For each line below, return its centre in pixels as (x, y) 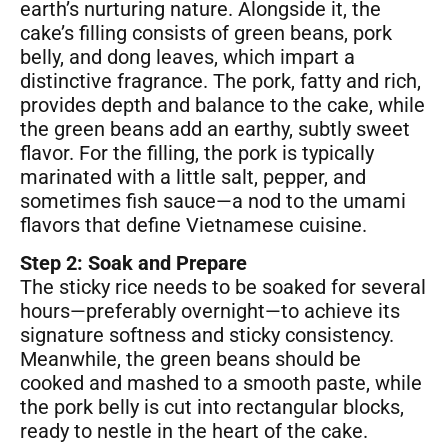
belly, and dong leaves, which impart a (187, 57)
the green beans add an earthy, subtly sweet (215, 129)
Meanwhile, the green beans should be (190, 359)
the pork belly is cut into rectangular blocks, (212, 407)
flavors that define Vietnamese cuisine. (193, 225)
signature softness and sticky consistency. (207, 335)
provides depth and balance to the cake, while (222, 105)
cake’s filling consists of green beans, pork (206, 33)
